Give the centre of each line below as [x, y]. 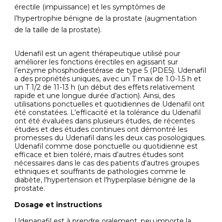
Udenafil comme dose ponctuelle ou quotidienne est [106, 146]
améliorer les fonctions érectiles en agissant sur [96, 62]
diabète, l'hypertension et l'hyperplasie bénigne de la [105, 180]
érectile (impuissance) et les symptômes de [90, 7]
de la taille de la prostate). [58, 29]
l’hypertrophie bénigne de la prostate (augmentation [106, 18]
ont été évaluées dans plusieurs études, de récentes [105, 121]
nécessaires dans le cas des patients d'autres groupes [107, 163]
